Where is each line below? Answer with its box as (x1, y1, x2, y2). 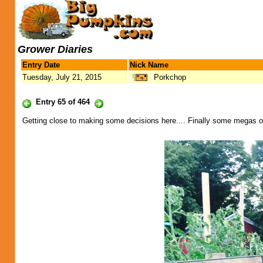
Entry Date (22, 60, 60, 69)
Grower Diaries (18, 43, 93, 55)
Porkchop (154, 73, 186, 82)
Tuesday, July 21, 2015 (22, 73, 102, 82)
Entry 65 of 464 (36, 97, 90, 106)
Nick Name (130, 60, 168, 69)
